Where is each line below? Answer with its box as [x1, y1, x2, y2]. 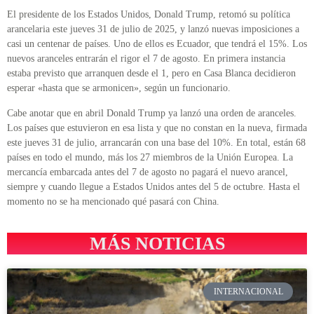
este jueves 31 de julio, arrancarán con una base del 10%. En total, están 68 [7, 137, 306, 148]
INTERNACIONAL [213, 287, 283, 297]
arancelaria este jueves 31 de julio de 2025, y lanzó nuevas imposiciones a [7, 24, 299, 35]
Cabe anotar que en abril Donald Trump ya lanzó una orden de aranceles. [7, 107, 296, 118]
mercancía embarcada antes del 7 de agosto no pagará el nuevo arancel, [7, 166, 288, 177]
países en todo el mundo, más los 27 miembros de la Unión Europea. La [7, 151, 293, 163]
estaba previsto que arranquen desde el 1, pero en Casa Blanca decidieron [7, 68, 296, 79]
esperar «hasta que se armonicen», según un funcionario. [7, 83, 231, 94]
